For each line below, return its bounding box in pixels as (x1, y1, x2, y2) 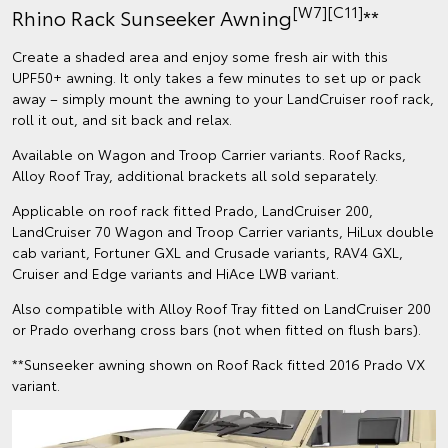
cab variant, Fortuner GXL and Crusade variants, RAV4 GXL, (12, 241, 403, 262)
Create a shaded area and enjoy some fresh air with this (12, 45, 388, 66)
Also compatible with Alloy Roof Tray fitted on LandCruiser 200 (12, 297, 431, 318)
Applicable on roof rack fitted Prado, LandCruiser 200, (12, 199, 373, 220)
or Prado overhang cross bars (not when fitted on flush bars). (12, 318, 421, 339)
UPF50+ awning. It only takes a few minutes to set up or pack (12, 66, 421, 87)
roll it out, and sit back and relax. (12, 108, 232, 129)
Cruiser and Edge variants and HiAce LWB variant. (12, 262, 339, 283)
